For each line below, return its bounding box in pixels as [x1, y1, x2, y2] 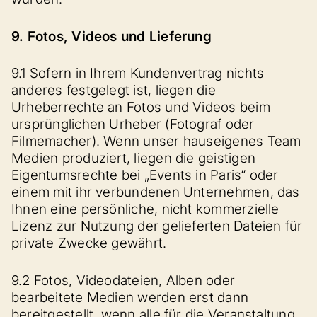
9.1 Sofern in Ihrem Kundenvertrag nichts [11, 65, 265, 81]
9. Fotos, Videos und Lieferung [11, 28, 212, 45]
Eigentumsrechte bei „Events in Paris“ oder [11, 167, 279, 183]
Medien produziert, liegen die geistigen [11, 150, 256, 166]
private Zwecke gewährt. [11, 235, 167, 251]
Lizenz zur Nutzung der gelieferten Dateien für [11, 218, 303, 234]
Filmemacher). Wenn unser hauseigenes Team [11, 133, 301, 149]
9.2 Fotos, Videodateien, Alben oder [11, 272, 236, 289]
